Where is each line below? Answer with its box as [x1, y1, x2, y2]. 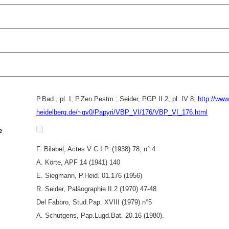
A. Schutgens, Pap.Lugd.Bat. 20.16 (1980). [36, 212, 164, 219]
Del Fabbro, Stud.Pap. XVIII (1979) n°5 [36, 198, 152, 206]
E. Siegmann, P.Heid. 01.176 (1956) [36, 172, 142, 179]
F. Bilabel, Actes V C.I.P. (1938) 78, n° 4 [36, 145, 155, 153]
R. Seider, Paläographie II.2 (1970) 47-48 [36, 185, 156, 193]
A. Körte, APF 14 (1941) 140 [36, 158, 120, 166]
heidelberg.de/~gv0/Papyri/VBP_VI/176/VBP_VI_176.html [36, 108, 208, 116]
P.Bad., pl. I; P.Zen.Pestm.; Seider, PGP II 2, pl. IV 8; [36, 95, 198, 103]
